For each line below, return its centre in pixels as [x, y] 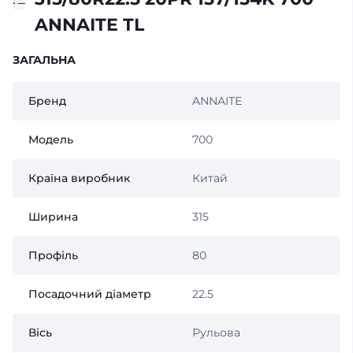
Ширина [53, 217]
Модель [51, 139]
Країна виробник [79, 178]
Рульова [216, 333]
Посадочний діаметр [90, 294]
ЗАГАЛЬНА [44, 60]
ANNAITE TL [89, 25]
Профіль [53, 255]
